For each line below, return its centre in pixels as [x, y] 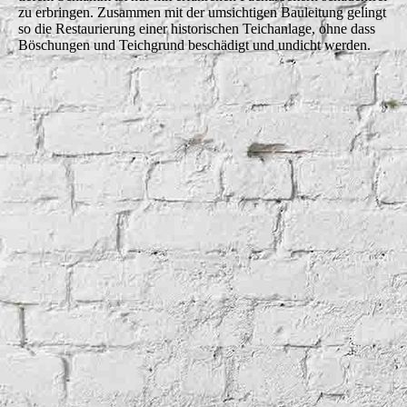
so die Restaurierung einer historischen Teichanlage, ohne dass [197, 28]
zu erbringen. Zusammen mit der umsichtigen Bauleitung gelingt [202, 12]
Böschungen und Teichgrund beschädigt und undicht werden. [194, 45]
